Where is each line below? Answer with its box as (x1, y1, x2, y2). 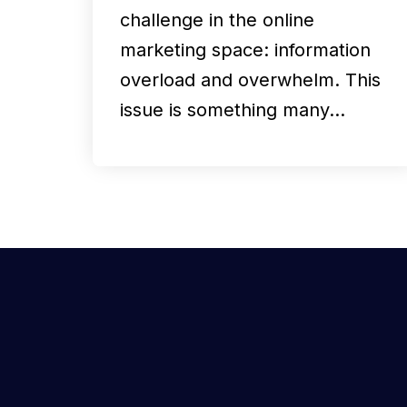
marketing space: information (120, 38, 371, 61)
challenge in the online (120, 8, 314, 31)
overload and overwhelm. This (120, 68, 381, 91)
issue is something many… (120, 98, 345, 121)
